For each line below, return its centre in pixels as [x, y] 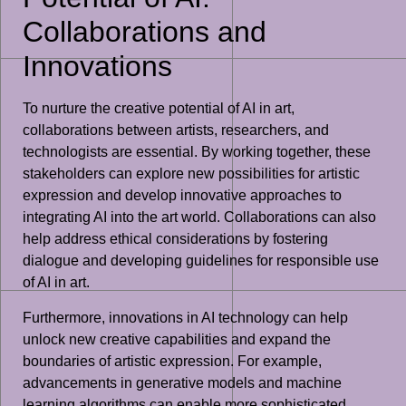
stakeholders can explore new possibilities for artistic [191, 174]
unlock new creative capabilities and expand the [177, 339]
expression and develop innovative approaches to [182, 196]
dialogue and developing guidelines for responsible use [201, 261]
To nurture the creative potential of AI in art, [159, 109]
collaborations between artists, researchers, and [176, 130]
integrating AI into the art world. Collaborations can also [199, 217]
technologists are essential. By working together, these [197, 152]
